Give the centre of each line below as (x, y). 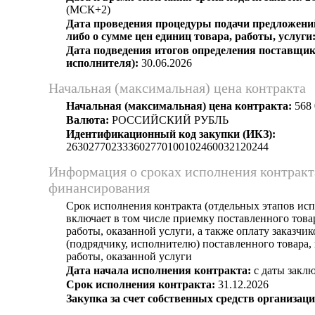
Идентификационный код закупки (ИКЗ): (171, 134)
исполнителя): (102, 63)
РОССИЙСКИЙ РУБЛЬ (169, 120)
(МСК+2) (88, 9)
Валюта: (88, 120)
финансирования (99, 188)
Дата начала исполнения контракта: (159, 270)
